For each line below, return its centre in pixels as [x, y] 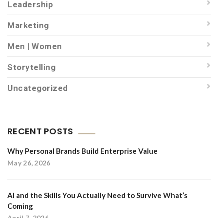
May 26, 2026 [29, 163]
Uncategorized [38, 88]
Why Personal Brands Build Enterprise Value [82, 151]
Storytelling [32, 67]
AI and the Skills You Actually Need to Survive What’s [97, 195]
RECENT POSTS [40, 131]
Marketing [28, 25]
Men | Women [35, 46]
